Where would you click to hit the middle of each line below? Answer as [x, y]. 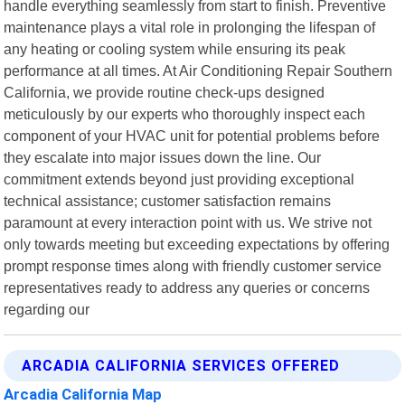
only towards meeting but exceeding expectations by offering [197, 244]
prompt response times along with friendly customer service [193, 265]
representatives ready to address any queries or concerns [187, 287]
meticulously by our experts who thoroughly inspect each [185, 113]
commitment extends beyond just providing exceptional [179, 179]
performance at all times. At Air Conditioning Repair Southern [198, 70]
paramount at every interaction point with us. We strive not [188, 222]
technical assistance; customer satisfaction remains [168, 200]
